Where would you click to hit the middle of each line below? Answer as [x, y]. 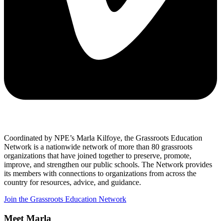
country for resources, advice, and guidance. [73, 183]
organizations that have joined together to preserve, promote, [98, 156]
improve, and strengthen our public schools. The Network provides [108, 165]
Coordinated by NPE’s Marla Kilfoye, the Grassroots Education [103, 138]
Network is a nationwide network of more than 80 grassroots [98, 147]
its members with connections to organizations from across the [100, 174]
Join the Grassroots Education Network [65, 199]
